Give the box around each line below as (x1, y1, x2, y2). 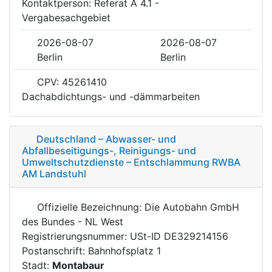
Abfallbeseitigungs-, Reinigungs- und (22, 144, 196, 157)
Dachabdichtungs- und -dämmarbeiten (22, 90, 200, 103)
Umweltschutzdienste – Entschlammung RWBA (22, 155, 240, 168)
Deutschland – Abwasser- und (36, 132, 176, 145)
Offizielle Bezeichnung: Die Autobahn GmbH (34, 200, 239, 213)
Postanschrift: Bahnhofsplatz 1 (22, 244, 161, 257)
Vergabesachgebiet (22, 11, 110, 24)
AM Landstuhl (22, 167, 86, 180)
